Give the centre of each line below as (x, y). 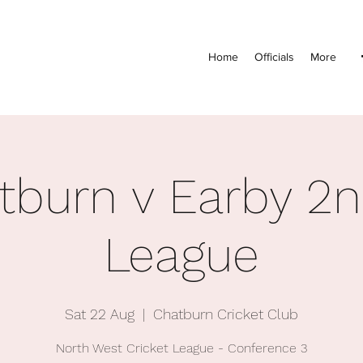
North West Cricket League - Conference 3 (181, 348)
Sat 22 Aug (100, 314)
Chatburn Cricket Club (226, 314)
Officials (274, 57)
